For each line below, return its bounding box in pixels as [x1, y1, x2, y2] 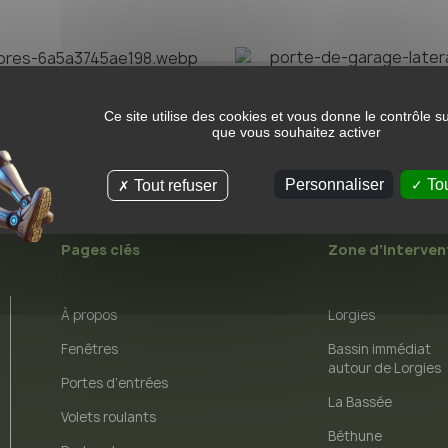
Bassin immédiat [328, 339, 432, 358]
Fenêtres [61, 339, 119, 358]
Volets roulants [61, 407, 157, 426]
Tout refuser [130, 176, 218, 194]
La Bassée [328, 392, 393, 411]
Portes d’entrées [61, 373, 169, 392]
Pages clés [61, 240, 141, 259]
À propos [61, 305, 118, 324]
